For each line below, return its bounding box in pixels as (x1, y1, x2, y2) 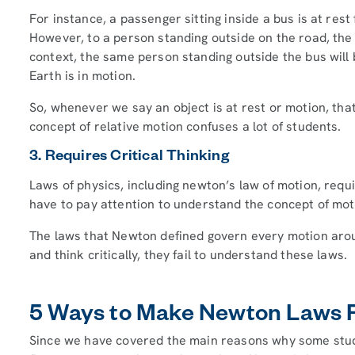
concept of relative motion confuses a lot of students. (29, 117, 345, 135)
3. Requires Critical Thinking (29, 149, 229, 166)
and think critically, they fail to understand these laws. (29, 246, 348, 263)
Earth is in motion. (29, 67, 139, 84)
